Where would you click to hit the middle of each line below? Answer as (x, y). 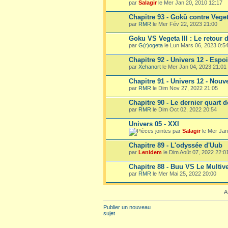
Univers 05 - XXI (154, 124)
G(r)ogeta (151, 45)
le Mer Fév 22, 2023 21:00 (184, 24)
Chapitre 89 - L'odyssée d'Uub (176, 145)
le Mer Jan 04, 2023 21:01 (194, 66)
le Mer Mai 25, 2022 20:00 (184, 173)
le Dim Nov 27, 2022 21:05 (184, 88)
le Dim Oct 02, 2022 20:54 (184, 109)
